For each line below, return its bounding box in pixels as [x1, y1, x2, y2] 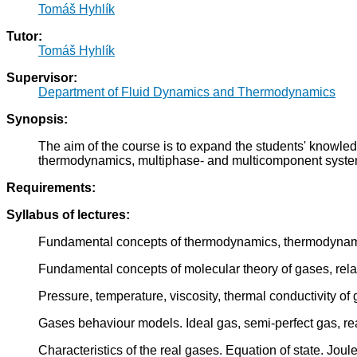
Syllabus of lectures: [6, 208, 130, 222]
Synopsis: [6, 112, 68, 127]
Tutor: [6, 29, 42, 44]
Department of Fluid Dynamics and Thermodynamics [38, 85, 335, 100]
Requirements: [6, 181, 96, 195]
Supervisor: [6, 71, 77, 85]
